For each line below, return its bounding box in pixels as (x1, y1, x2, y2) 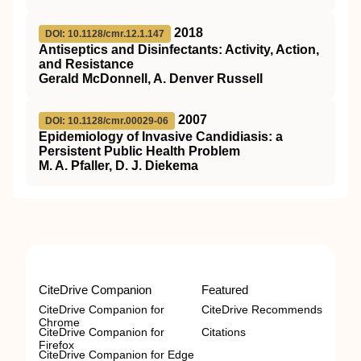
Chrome (39, 315, 80, 329)
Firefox (39, 338, 74, 351)
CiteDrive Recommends (201, 302, 322, 316)
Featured (201, 282, 248, 297)
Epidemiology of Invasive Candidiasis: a (39, 129, 283, 143)
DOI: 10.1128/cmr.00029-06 (45, 114, 168, 127)
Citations (201, 325, 246, 338)
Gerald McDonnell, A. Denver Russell (39, 71, 263, 85)
